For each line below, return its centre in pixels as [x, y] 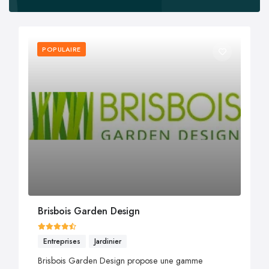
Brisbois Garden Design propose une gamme [120, 260]
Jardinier [108, 242]
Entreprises [62, 242]
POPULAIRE [62, 50]
